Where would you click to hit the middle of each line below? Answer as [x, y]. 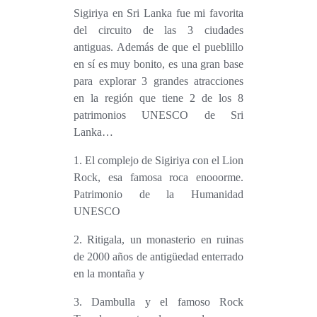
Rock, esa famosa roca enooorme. [158, 177]
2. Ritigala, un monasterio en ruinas [78, 239]
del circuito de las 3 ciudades [158, 30]
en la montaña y [109, 273]
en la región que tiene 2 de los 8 [158, 98]
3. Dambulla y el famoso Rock [78, 301]
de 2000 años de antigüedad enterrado [158, 256]
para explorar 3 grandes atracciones [158, 81]
